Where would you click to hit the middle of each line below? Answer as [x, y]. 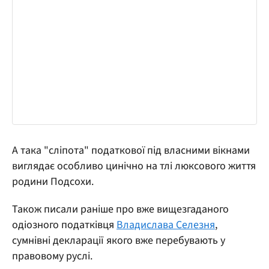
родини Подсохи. [53, 182]
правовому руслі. [52, 256]
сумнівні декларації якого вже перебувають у [119, 241]
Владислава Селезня [166, 225]
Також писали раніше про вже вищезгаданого [120, 210]
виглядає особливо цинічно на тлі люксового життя [134, 166]
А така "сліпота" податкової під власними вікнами [131, 151]
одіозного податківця [64, 225]
